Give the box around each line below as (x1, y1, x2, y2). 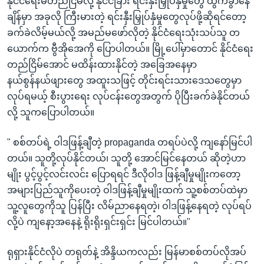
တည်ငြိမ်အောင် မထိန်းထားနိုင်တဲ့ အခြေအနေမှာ (7, 59, 197, 70)
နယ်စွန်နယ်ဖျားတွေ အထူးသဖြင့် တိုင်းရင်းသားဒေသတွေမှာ (7, 75, 242, 85)
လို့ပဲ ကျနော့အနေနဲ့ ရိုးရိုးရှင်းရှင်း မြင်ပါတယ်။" (7, 216, 190, 227)
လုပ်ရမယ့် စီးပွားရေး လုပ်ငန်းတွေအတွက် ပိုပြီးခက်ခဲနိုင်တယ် (7, 91, 250, 101)
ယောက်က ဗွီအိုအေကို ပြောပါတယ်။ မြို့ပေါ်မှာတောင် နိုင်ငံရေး (7, 43, 253, 54)
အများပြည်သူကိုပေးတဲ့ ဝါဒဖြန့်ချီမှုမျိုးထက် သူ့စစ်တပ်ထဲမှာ (7, 184, 247, 195)
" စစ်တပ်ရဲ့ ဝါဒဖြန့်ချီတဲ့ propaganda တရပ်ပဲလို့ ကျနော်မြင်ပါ (7, 137, 252, 147)
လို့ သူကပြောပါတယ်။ (7, 107, 94, 117)
